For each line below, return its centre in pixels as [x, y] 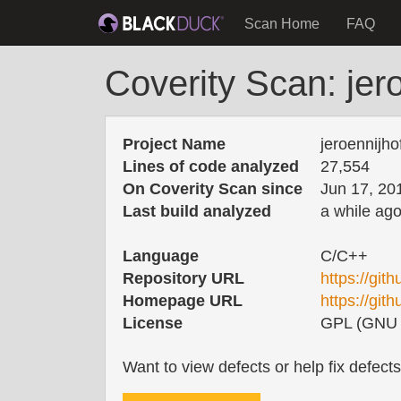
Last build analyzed [197, 211]
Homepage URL [183, 301]
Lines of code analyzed [211, 166]
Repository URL [183, 278]
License [153, 323]
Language [161, 256]
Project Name [174, 144]
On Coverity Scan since [213, 189]
